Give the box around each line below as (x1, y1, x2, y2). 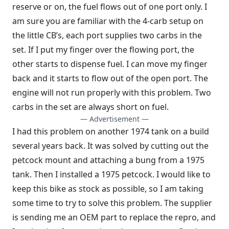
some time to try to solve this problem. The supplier (12, 197, 212, 209)
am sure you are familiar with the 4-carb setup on (12, 15, 203, 27)
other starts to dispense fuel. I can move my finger (12, 58, 208, 70)
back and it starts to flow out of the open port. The (12, 72, 208, 84)
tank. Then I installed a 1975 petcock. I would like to (12, 168, 211, 180)
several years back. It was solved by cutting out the (12, 140, 209, 151)
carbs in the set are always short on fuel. (12, 101, 169, 112)
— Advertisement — (80, 113, 149, 124)
